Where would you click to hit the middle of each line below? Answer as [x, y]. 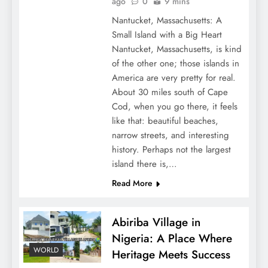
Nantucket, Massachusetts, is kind [176, 49]
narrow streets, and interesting [170, 135]
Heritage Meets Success [171, 254]
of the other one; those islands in [175, 63]
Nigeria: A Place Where [172, 238]
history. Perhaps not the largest [171, 149]
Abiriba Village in [156, 222]
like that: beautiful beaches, [165, 121]
